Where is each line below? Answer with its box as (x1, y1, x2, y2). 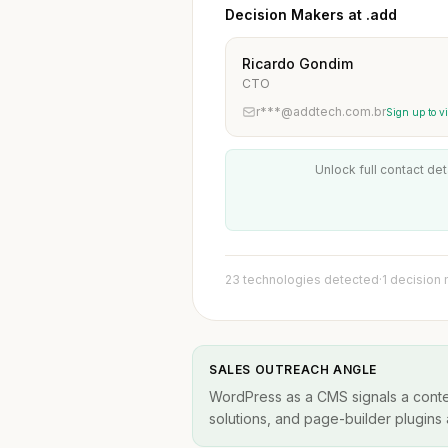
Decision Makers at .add (225, 6, 397, 23)
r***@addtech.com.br (256, 104, 386, 119)
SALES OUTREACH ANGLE (209, 362, 377, 377)
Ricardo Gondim (242, 55, 353, 72)
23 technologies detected (225, 272, 379, 287)
